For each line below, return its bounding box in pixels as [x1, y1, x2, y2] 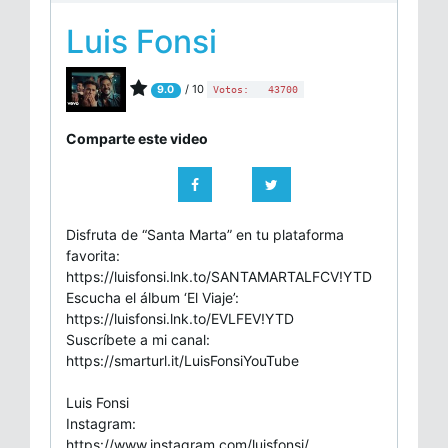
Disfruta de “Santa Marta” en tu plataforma [66, 225, 344, 243]
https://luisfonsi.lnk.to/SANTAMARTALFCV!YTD [66, 267, 372, 285]
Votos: [212, 84, 255, 96]
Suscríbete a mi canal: [66, 330, 210, 348]
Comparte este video [66, 129, 208, 147]
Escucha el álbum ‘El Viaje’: [66, 288, 239, 306]
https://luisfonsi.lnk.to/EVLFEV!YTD [66, 309, 294, 327]
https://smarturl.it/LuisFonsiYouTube [66, 351, 299, 369]
